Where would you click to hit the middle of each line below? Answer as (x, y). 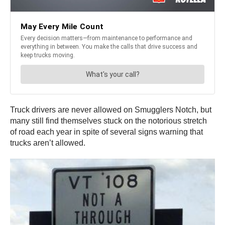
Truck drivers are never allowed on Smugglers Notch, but (111, 109)
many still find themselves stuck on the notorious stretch (108, 121)
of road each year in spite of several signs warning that (106, 132)
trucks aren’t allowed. (48, 143)
